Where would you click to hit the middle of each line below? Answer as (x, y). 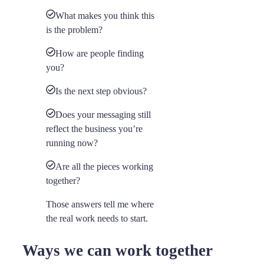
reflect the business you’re (94, 129)
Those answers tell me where (100, 204)
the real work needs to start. (97, 219)
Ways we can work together (118, 250)
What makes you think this (105, 16)
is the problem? (74, 30)
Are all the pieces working (104, 167)
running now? (72, 143)
